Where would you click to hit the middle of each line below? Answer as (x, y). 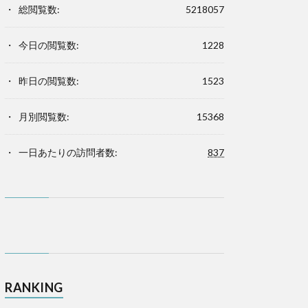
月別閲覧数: (44, 117)
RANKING (34, 287)
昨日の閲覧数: (49, 81)
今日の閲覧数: (49, 45)
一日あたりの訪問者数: (68, 152)
